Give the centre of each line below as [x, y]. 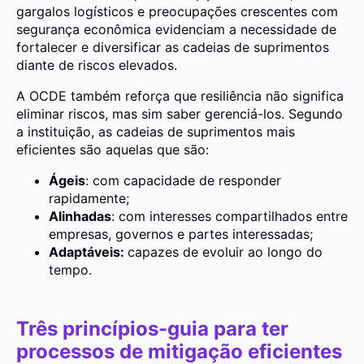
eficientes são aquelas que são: [113, 149]
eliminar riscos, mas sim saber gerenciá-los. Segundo [180, 113]
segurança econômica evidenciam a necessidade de [176, 29]
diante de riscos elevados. [97, 65]
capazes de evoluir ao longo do [225, 251]
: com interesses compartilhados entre [230, 216]
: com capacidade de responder [183, 180]
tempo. [70, 269]
